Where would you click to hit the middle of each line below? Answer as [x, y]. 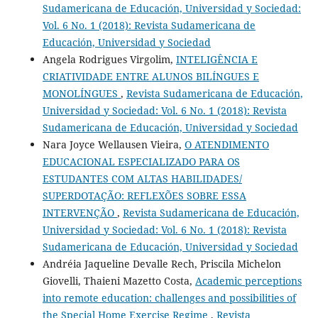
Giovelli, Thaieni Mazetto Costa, [119, 280]
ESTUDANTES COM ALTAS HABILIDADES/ [142, 178]
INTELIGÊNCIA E [216, 59]
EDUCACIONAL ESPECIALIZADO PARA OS [141, 161]
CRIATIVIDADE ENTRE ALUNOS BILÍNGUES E [150, 76]
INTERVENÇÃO [79, 212]
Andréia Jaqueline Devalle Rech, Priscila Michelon [161, 263]
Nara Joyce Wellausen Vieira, [113, 144]
